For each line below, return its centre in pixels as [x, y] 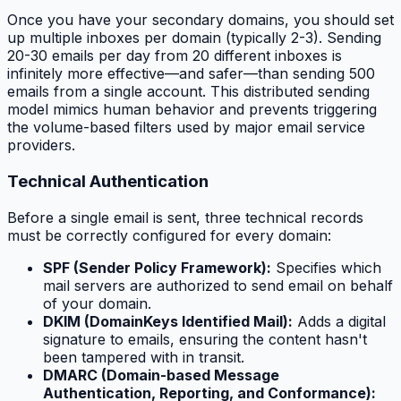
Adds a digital [339, 321]
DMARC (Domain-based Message [161, 375]
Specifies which [326, 267]
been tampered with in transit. [144, 357]
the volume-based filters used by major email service [186, 128]
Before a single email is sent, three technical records [185, 217]
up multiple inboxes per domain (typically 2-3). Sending [194, 38]
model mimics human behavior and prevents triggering [192, 110]
